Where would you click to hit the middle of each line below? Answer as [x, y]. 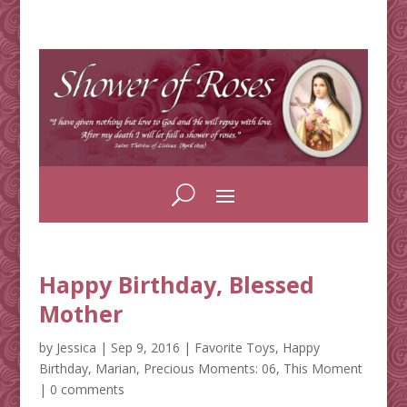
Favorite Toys [234, 348]
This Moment [323, 369]
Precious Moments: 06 [209, 369]
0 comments [87, 390]
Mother [80, 314]
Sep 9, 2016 [145, 348]
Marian [115, 369]
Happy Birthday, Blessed [176, 285]
